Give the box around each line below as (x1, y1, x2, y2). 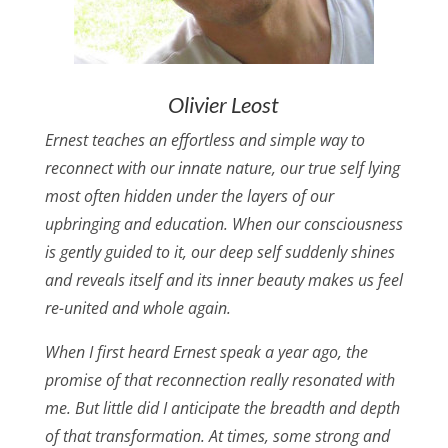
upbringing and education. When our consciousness (44, 213, 403, 236)
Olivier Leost (168, 91, 280, 119)
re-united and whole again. (44, 297, 231, 320)
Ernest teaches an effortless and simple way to (44, 129, 365, 152)
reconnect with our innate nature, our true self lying (44, 157, 400, 180)
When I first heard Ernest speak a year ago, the (44, 341, 368, 364)
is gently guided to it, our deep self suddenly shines (44, 241, 395, 264)
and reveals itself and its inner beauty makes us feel (44, 269, 403, 292)
